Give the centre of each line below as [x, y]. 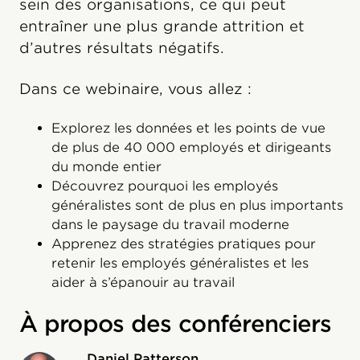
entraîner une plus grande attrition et [162, 26]
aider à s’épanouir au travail [143, 282]
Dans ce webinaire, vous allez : [135, 89]
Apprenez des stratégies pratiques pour [184, 244]
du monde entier [106, 167]
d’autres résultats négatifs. [122, 48]
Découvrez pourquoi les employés [165, 186]
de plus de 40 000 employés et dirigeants [191, 147]
